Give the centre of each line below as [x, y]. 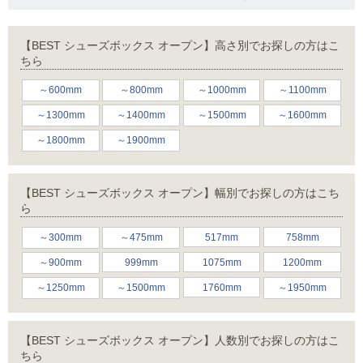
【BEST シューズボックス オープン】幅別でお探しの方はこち [180, 193]
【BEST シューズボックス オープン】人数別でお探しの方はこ [180, 340]
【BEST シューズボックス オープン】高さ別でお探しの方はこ [180, 46]
